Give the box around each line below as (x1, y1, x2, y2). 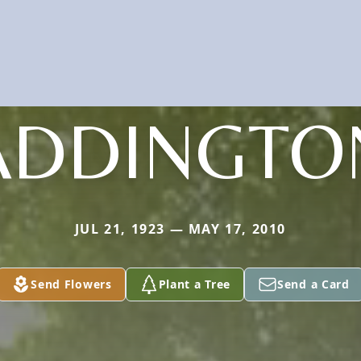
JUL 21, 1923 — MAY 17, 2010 (74, 219, 287, 238)
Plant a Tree (158, 276, 231, 292)
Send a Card (277, 276, 350, 292)
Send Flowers (31, 276, 112, 292)
